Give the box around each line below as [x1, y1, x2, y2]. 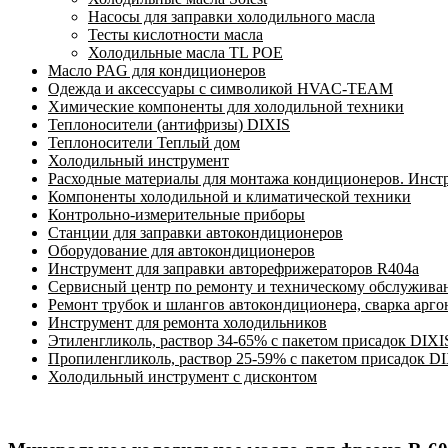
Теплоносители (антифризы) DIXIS [48, 116, 290, 134]
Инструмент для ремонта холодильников [48, 314, 327, 332]
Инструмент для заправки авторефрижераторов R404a [48, 260, 419, 278]
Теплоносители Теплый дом [48, 134, 240, 152]
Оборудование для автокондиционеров [48, 242, 315, 260]
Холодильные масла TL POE [88, 44, 283, 62]
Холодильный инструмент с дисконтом [48, 368, 317, 386]
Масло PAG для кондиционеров [48, 62, 266, 80]
